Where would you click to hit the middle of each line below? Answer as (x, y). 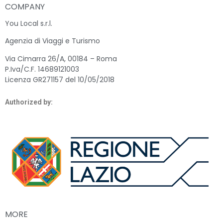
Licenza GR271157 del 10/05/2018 (60, 79)
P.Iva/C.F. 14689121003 (42, 69)
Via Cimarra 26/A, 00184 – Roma (61, 58)
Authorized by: (29, 102)
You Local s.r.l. (29, 23)
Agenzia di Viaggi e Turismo (53, 41)
